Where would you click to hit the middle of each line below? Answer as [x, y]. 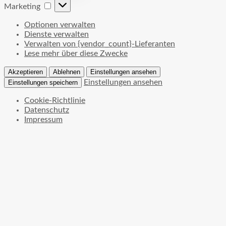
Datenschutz [47, 110]
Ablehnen [67, 72]
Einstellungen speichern [43, 83]
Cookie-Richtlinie [55, 101]
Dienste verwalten [56, 35]
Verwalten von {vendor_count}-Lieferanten [100, 44]
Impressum [43, 120]
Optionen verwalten [60, 25]
